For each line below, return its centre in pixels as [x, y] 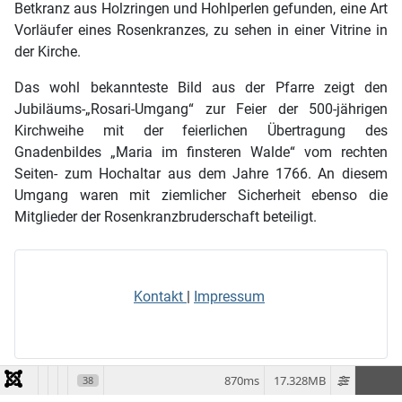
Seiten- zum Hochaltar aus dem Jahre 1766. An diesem [201, 174]
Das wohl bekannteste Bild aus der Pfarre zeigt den [201, 88]
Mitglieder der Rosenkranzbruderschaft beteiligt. [166, 217]
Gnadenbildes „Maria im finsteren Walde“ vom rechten [201, 153]
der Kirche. [48, 52]
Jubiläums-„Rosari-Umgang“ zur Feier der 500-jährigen [201, 109]
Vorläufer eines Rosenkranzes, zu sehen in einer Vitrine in [201, 31]
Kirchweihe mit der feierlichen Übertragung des [201, 131]
